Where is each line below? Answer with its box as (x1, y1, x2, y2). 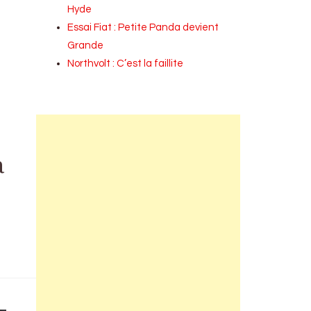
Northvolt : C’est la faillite (67, 58, 184, 69)
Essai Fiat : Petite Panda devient (67, 22, 219, 33)
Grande (67, 40, 104, 51)
